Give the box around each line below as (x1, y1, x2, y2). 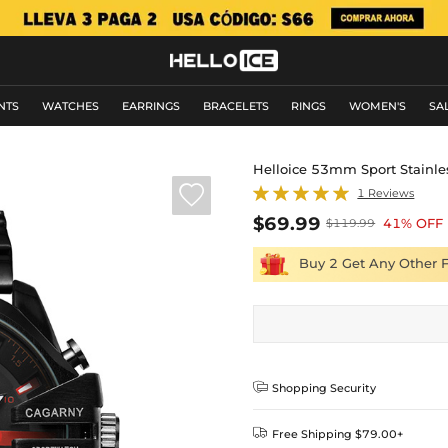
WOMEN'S (349, 98, 407, 113)
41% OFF (383, 215, 444, 232)
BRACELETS (202, 98, 269, 113)
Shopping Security (272, 381, 377, 395)
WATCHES (42, 98, 100, 113)
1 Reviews (357, 185, 415, 200)
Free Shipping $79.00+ (272, 427, 404, 442)
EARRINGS (121, 98, 180, 113)
